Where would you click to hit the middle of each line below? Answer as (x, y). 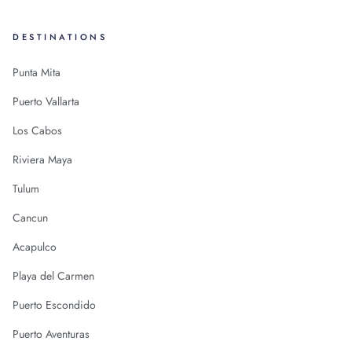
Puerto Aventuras (51, 334)
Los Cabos (38, 130)
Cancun (31, 217)
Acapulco (35, 246)
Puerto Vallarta (46, 101)
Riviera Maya (43, 159)
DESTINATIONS (60, 37)
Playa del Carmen (54, 275)
